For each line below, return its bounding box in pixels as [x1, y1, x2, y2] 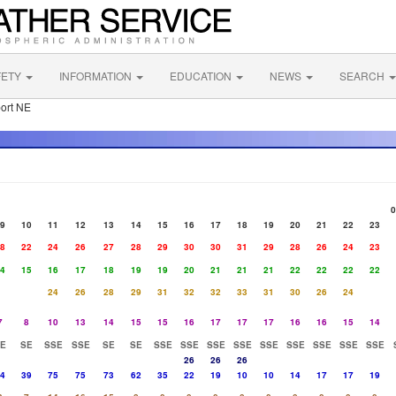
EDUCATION [170, 68, 234, 83]
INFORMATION [59, 68, 134, 83]
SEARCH [339, 68, 387, 83]
